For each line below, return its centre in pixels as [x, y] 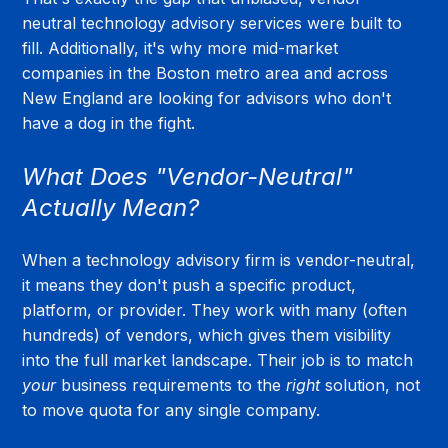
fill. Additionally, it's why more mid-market [183, 47]
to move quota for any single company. [171, 409]
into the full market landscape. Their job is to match [220, 359]
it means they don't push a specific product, [192, 284]
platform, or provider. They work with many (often [217, 309]
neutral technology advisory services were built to [215, 22]
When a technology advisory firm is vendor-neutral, [221, 259]
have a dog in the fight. [109, 122]
